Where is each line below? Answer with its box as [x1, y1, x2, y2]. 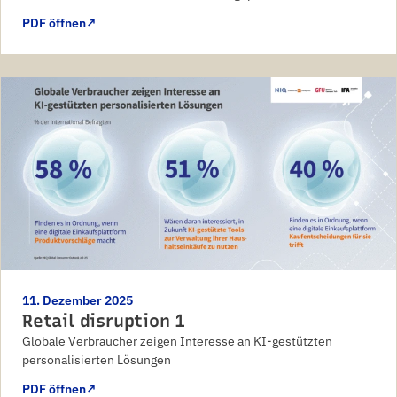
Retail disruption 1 [22, 309, 186, 331]
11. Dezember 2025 [22, 292, 133, 308]
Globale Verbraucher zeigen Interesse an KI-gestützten [22, 332, 332, 349]
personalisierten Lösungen [22, 351, 171, 368]
